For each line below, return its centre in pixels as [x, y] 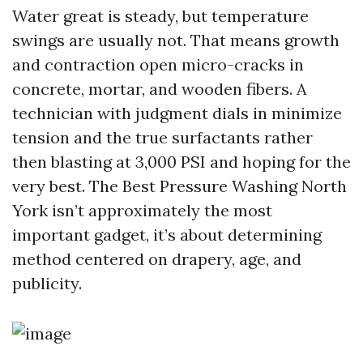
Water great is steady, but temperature [160, 16]
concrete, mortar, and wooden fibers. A [160, 89]
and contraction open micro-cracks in [158, 64]
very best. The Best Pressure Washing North [179, 186]
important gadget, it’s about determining [167, 235]
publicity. [47, 283]
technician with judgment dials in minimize [177, 113]
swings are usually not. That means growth [176, 40]
